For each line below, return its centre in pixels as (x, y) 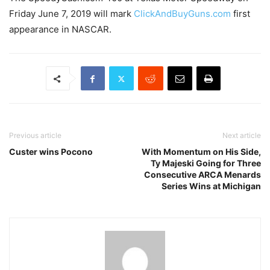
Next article (242, 135)
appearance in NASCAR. (60, 29)
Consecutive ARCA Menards (202, 174)
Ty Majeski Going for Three (206, 163)
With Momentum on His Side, (201, 152)
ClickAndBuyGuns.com (182, 14)
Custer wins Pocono (51, 152)
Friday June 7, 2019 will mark (71, 14)
